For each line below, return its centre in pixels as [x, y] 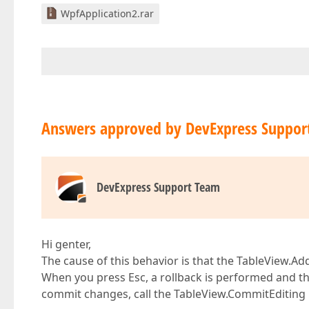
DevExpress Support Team [158, 187]
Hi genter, [66, 244]
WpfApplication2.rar [107, 13]
